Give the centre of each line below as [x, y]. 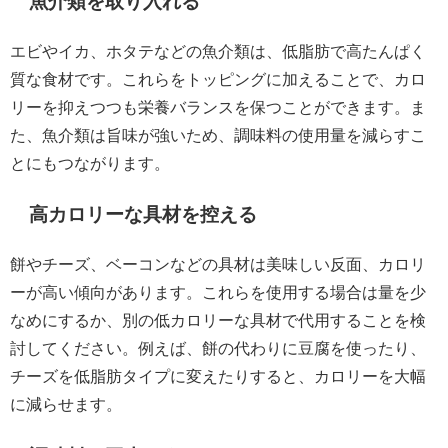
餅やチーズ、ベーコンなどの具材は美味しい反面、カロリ [218, 263]
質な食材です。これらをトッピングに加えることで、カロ [218, 78]
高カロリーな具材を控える [143, 215]
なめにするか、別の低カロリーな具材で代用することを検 [218, 319]
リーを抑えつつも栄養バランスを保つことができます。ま [218, 106]
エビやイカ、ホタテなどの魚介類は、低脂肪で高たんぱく [218, 50]
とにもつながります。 [90, 162]
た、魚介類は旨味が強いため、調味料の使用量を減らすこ [218, 134]
